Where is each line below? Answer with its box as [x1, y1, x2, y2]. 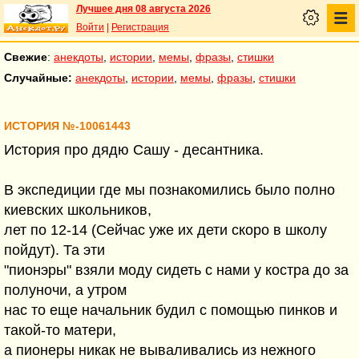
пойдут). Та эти [4, 242, 105, 258]
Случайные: [4, 71, 72, 84]
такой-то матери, [4, 322, 116, 338]
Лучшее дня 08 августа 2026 [76, 3, 211, 14]
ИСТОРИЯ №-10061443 [4, 120, 131, 132]
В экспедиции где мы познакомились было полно [4, 182, 335, 198]
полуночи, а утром [4, 282, 127, 298]
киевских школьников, [4, 202, 151, 218]
